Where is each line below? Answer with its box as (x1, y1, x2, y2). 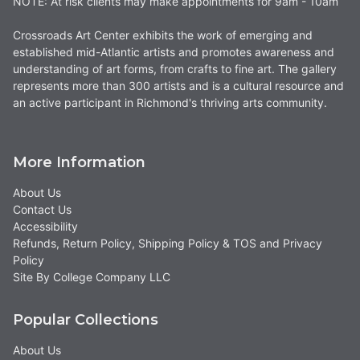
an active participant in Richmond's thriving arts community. (13, 96, 327, 110)
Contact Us (13, 202, 72, 217)
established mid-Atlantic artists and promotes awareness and (13, 45, 334, 59)
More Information (13, 153, 145, 172)
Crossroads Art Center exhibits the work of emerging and (13, 28, 313, 43)
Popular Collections (13, 311, 158, 329)
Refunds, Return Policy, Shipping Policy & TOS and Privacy (13, 236, 322, 251)
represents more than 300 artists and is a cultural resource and (13, 79, 344, 93)
